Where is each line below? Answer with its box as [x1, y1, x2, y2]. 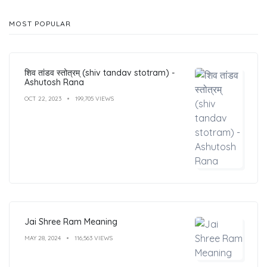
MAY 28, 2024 [24, 234, 61, 242]
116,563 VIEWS [74, 234, 113, 242]
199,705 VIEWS [75, 94, 114, 103]
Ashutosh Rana [24, 76, 84, 88]
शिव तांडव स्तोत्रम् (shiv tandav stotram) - [24, 67, 175, 78]
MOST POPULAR [9, 18, 71, 28]
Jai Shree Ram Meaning [24, 216, 117, 227]
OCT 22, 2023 [24, 94, 61, 103]
